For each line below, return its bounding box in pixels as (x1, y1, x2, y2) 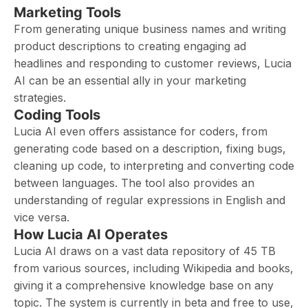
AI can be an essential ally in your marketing (14, 74, 246, 87)
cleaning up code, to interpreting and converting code (14, 159, 294, 173)
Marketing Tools (14, 4, 121, 21)
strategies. (14, 91, 66, 104)
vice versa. (14, 210, 69, 224)
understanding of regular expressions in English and (14, 193, 285, 207)
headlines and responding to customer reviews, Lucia (14, 56, 291, 70)
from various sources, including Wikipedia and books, (14, 261, 294, 275)
